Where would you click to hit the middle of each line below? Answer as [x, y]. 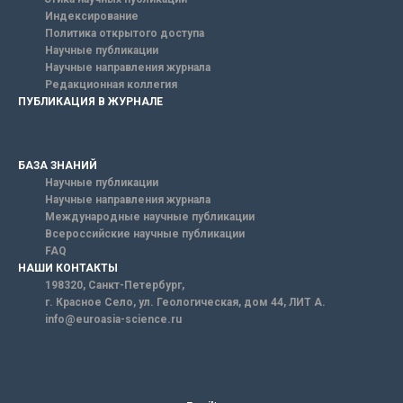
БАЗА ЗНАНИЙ [58, 165]
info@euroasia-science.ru [113, 319]
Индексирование [92, 16]
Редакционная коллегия [111, 84]
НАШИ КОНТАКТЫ [68, 268]
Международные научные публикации [150, 216]
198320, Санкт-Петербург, [115, 285]
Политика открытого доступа [125, 33]
